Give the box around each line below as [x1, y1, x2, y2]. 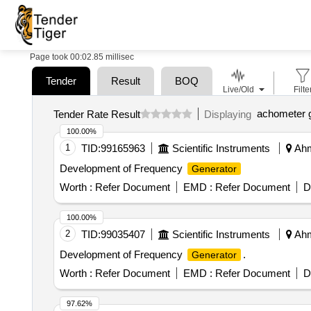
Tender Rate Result [53, 108, 140, 120]
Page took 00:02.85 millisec [30, 52, 134, 62]
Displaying [203, 108, 257, 120]
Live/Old [222, 85, 254, 94]
